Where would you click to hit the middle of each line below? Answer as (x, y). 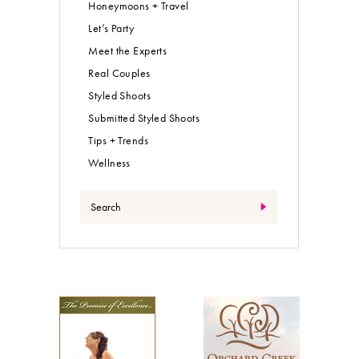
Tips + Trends (118, 140)
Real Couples (119, 73)
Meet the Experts (128, 50)
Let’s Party (111, 28)
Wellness (109, 162)
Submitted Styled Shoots (144, 117)
